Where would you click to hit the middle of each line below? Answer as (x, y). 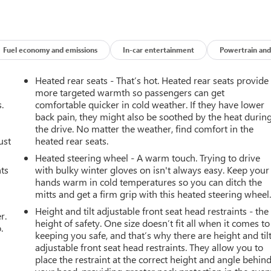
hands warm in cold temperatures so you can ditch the (149, 181)
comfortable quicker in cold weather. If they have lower (150, 104)
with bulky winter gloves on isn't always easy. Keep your (152, 169)
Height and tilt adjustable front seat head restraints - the (152, 211)
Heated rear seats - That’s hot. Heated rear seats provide (152, 80)
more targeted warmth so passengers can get (130, 92)
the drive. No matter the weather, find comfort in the (145, 128)
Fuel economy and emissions (51, 49)
